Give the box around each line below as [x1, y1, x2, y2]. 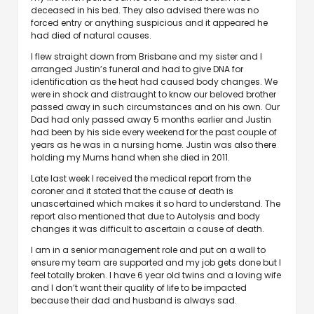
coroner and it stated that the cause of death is [31, 185, 233, 197]
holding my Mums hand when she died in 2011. [31, 151, 230, 163]
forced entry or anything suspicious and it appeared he [31, 17, 268, 29]
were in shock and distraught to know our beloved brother [31, 88, 276, 100]
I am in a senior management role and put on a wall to [31, 244, 266, 256]
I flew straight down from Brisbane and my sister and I [31, 50, 262, 62]
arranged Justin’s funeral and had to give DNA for [31, 63, 243, 75]
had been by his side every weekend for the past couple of [31, 126, 277, 138]
